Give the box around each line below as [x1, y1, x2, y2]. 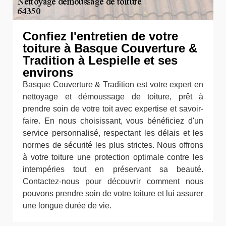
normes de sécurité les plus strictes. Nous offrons [23, 141, 203, 149]
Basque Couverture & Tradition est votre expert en [23, 80, 203, 89]
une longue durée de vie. [23, 201, 111, 210]
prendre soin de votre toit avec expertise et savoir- [23, 104, 203, 113]
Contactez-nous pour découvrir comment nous [23, 177, 203, 186]
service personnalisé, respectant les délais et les [23, 129, 203, 137]
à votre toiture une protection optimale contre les [23, 153, 203, 161]
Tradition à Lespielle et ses [23, 53, 178, 67]
